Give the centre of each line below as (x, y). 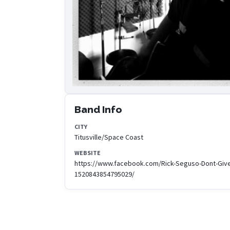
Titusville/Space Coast (109, 137)
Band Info (98, 109)
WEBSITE (88, 153)
